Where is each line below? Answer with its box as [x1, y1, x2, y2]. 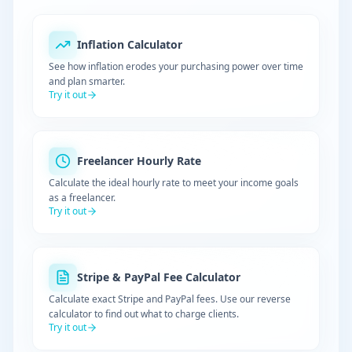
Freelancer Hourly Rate [77, 153, 201, 168]
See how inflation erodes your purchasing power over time [49, 60, 303, 73]
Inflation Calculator [77, 37, 182, 52]
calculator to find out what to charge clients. [49, 307, 239, 321]
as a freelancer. [49, 191, 115, 204]
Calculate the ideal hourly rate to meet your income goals [49, 176, 299, 189]
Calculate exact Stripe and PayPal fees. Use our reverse [49, 292, 291, 306]
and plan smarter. [49, 75, 125, 88]
